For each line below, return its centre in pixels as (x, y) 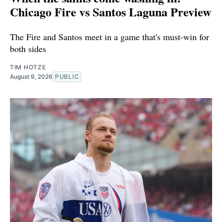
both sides (28, 49)
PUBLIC (67, 77)
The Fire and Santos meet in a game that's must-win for (110, 37)
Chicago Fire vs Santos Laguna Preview (111, 12)
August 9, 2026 (31, 77)
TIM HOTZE (28, 67)
